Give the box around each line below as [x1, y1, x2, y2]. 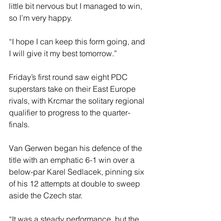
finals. [9, 119, 30, 130]
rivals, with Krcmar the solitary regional [9, 96, 147, 106]
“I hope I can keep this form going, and [9, 37, 147, 47]
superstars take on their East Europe [9, 84, 138, 94]
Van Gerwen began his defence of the [9, 143, 144, 153]
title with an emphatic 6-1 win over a [9, 155, 137, 165]
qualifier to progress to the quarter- [9, 108, 130, 118]
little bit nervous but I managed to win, [9, 1, 144, 11]
